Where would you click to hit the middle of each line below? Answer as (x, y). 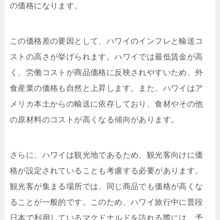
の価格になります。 (46, 5)
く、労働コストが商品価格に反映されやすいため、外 (107, 72)
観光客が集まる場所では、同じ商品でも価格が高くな (107, 186)
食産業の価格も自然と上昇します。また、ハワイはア (107, 88)
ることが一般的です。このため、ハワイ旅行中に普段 (107, 202)
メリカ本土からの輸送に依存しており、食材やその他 (107, 104)
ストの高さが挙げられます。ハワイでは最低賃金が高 (107, 56)
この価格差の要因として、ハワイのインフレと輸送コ (107, 41)
